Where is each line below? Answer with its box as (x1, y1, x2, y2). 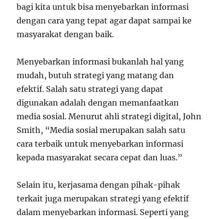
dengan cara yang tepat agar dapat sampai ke (17, 16, 192, 25)
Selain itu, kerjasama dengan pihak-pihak (17, 180, 180, 190)
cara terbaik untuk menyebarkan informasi (17, 139, 184, 149)
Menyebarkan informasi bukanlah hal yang (17, 57, 184, 66)
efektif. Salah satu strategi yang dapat (17, 84, 164, 94)
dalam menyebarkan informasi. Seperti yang (17, 207, 189, 217)
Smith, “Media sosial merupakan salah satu (17, 125, 186, 135)
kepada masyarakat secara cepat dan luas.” (17, 153, 183, 162)
